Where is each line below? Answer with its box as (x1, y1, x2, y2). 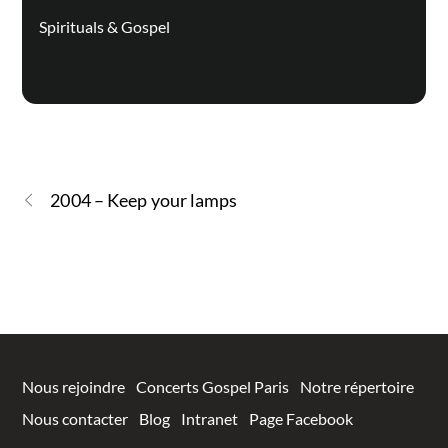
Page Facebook (249, 408, 354, 428)
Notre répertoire (300, 376, 415, 396)
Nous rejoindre (22, 376, 126, 396)
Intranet (181, 408, 239, 428)
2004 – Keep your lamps (50, 188, 238, 211)
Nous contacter (22, 408, 129, 428)
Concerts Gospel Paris (136, 376, 290, 396)
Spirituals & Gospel (38, 16, 170, 36)
